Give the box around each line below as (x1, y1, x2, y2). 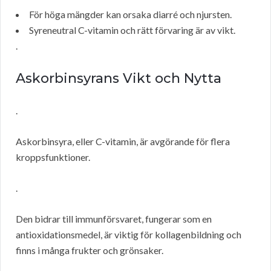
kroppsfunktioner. (16, 151, 90, 163)
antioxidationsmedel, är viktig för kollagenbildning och (16, 229, 241, 241)
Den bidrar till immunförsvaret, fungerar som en (16, 213, 212, 225)
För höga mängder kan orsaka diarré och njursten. (29, 8, 232, 21)
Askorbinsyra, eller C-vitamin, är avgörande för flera (16, 135, 230, 148)
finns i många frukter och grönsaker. (16, 244, 163, 256)
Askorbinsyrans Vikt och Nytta (16, 70, 221, 87)
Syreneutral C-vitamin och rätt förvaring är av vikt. (29, 24, 235, 36)
